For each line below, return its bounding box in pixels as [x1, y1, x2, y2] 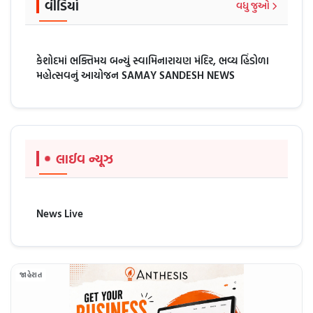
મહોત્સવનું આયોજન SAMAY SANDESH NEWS [36, 67, 235, 84]
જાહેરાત [20, 269, 42, 281]
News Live [36, 205, 83, 222]
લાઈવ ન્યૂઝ [56, 149, 113, 169]
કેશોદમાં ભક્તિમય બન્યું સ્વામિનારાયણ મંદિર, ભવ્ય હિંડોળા [36, 52, 269, 69]
